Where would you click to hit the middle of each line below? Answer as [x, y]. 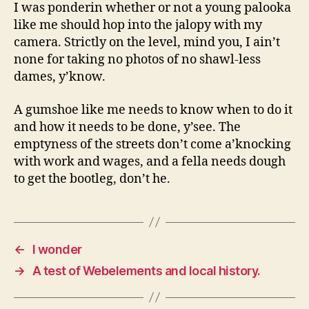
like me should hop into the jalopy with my [138, 25]
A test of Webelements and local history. [146, 270]
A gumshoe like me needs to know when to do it [153, 110]
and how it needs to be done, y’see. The [127, 127]
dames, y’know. [60, 77]
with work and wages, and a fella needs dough [150, 161]
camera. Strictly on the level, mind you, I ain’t [147, 42]
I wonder [57, 249]
